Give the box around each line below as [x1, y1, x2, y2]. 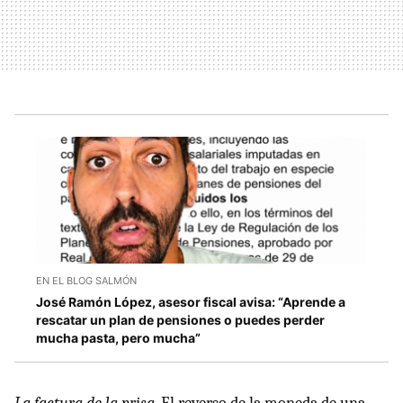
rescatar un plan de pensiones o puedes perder [36, 311, 325, 327]
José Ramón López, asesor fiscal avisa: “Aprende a [36, 293, 345, 309]
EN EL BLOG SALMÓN [36, 273, 137, 287]
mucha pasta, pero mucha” [36, 329, 201, 345]
